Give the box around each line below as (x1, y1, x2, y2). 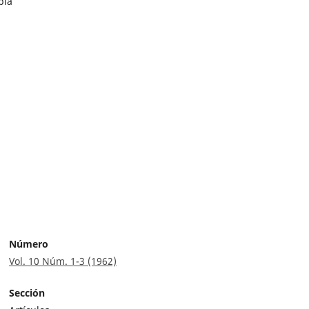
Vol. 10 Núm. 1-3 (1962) (9, 255, 117, 268)
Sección (9, 286, 45, 299)
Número (9, 237, 48, 251)
